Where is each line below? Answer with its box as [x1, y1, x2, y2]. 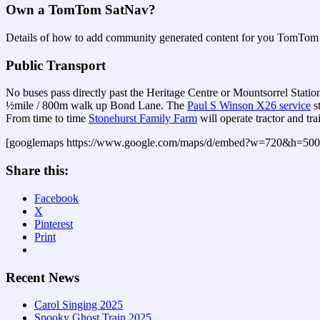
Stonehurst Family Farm [89, 112, 197, 125]
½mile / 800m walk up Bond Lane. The [6, 99, 187, 112]
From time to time [6, 112, 89, 125]
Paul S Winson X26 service [187, 99, 311, 112]
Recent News [6, 269, 79, 285]
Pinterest [34, 217, 73, 230]
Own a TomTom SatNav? [6, 2, 156, 18]
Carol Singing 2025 [34, 299, 123, 311]
